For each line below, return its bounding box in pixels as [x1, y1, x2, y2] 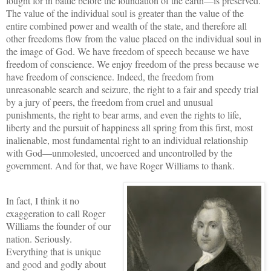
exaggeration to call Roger [6, 206, 105, 220]
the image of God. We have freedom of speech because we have [6, 44, 249, 57]
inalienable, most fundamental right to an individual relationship [6, 133, 248, 146]
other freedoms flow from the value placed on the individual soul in [6, 31, 261, 45]
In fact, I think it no [6, 194, 79, 207]
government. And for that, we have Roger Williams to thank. [6, 158, 238, 172]
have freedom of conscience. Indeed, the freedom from [6, 70, 214, 83]
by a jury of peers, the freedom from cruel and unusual [6, 95, 213, 108]
